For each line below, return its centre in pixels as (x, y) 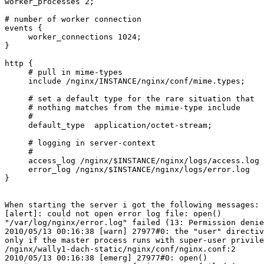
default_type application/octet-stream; (108, 126)
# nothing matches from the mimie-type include (123, 108)
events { (24, 28)
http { (19, 64)
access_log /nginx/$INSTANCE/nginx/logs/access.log (132, 161)
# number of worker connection (73, 19)
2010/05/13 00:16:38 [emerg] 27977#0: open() (108, 258)
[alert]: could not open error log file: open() (115, 214)
